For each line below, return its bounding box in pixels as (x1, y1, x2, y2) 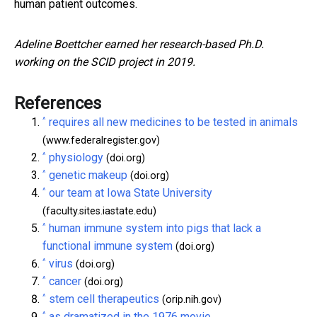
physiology (49, 151, 103, 165)
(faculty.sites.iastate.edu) (42, 205, 156, 218)
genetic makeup (49, 168, 127, 183)
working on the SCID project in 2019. (14, 55, 195, 69)
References (14, 93, 101, 114)
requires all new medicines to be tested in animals (49, 115, 298, 129)
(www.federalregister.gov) (42, 134, 160, 147)
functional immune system (42, 239, 173, 253)
